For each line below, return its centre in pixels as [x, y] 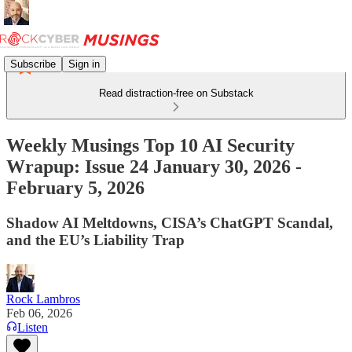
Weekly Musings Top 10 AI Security [150, 145]
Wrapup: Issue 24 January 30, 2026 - [154, 166]
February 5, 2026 [75, 187]
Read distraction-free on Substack [176, 93]
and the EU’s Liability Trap [95, 240]
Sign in [84, 64]
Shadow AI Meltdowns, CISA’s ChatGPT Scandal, [170, 222]
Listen [33, 327]
